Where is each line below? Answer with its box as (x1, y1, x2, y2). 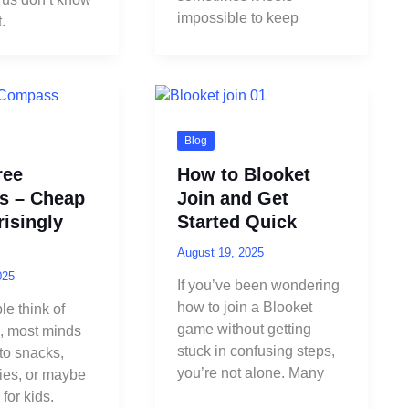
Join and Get (176, 187, 288, 208)
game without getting (176, 321, 311, 338)
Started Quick (176, 211, 297, 232)
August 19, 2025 (176, 245, 264, 259)
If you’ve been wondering (176, 278, 340, 294)
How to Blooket (176, 163, 310, 184)
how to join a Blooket (176, 299, 312, 316)
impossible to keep (176, 10, 299, 26)
